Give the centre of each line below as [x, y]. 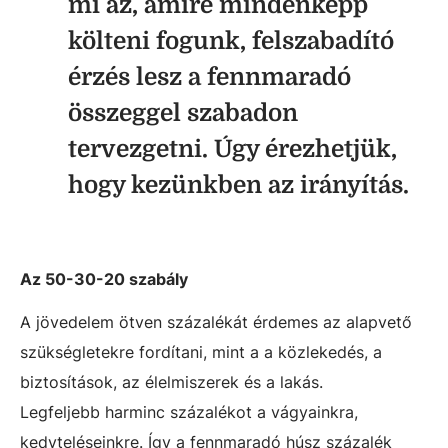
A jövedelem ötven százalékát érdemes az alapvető [216, 322]
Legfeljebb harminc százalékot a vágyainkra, [189, 412]
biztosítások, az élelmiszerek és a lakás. [171, 382]
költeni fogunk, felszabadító [231, 41]
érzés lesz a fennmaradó [209, 77]
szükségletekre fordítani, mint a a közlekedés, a [201, 352]
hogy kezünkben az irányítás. [238, 185]
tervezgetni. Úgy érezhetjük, [232, 149]
